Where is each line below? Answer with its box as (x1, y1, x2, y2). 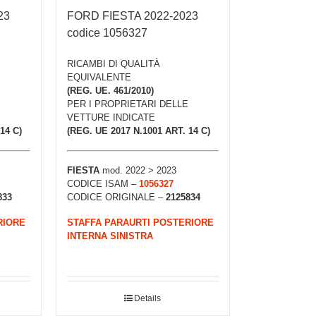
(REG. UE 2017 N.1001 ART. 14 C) (66, 126, 210, 137)
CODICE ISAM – (66, 178, 139, 189)
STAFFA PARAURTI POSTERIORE (66, 217, 214, 229)
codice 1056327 (66, 27, 147, 39)
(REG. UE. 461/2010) (66, 85, 154, 97)
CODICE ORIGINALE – (66, 191, 166, 202)
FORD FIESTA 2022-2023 (66, 10, 198, 23)
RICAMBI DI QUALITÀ (66, 59, 160, 70)
